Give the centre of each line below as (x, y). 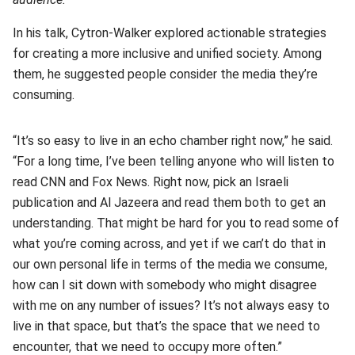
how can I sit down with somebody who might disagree (165, 284)
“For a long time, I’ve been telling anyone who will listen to (174, 161)
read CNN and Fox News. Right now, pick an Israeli (151, 181)
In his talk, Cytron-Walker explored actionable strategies (170, 32)
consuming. (44, 94)
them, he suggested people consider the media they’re (165, 74)
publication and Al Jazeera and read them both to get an (169, 202)
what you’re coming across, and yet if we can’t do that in (169, 243)
